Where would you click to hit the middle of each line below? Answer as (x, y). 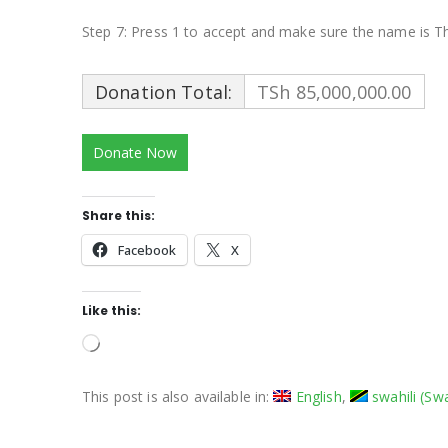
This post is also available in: (178, 396)
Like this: (111, 310)
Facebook (147, 249)
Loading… (130, 340)
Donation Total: (164, 91)
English (318, 396)
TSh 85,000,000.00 (334, 91)
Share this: (118, 215)
